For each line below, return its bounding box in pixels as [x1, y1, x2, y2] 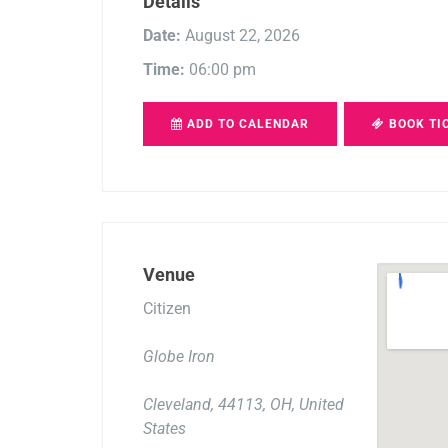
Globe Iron [143, 347, 215, 367]
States [143, 419, 186, 439]
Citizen [143, 299, 191, 319]
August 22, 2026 [181, 26, 300, 46]
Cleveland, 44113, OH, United [143, 395, 344, 415]
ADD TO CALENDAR [183, 117, 309, 132]
